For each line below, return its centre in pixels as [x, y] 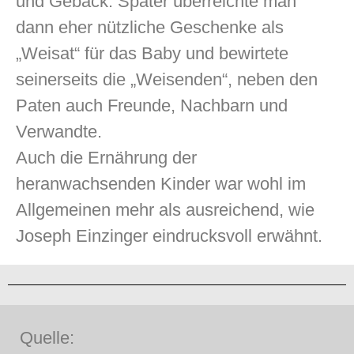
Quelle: [47, 338]
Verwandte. [59, 132]
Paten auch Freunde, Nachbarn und [152, 105]
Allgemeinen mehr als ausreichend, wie [165, 210]
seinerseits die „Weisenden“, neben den [167, 79]
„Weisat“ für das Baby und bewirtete [152, 53]
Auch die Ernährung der [106, 158]
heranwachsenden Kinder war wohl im [161, 184]
